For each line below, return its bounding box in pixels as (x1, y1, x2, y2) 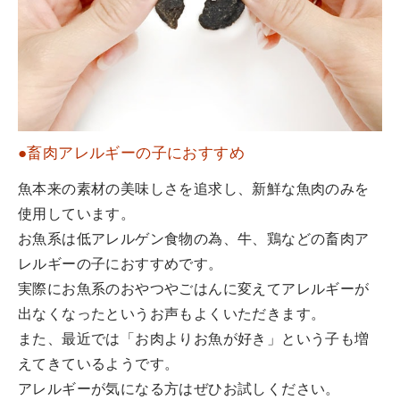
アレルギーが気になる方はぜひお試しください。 (18, 383, 340, 398)
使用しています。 (18, 208, 136, 223)
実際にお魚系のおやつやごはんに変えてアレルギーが (18, 283, 370, 298)
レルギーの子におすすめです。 (18, 258, 223, 273)
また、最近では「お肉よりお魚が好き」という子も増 (18, 333, 370, 348)
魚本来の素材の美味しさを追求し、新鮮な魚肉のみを (18, 183, 370, 198)
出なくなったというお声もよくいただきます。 (18, 308, 326, 323)
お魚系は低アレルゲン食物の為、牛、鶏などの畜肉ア (18, 233, 370, 248)
